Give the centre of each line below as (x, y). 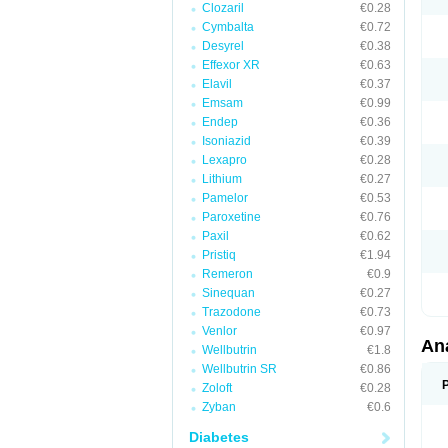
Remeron (227, 274)
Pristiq (219, 255)
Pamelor (225, 198)
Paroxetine (231, 217)
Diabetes (219, 437)
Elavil (217, 84)
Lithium (222, 179)
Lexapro (224, 160)
